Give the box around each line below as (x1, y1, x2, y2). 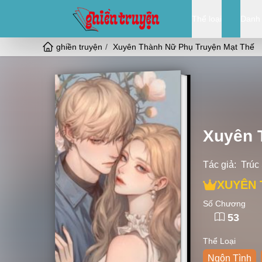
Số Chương (203, 199, 246, 208)
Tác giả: (203, 160, 236, 170)
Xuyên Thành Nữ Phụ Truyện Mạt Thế (113, 42, 254, 51)
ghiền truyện (56, 42, 102, 51)
